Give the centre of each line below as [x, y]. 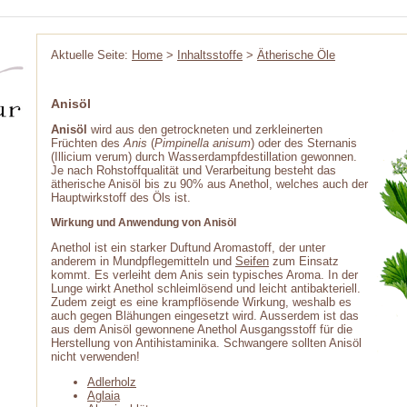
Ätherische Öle [296, 55]
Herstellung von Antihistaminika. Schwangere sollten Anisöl [206, 343]
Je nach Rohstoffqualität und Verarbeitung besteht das [194, 170]
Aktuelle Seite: [91, 55]
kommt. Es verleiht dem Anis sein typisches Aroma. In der [204, 275]
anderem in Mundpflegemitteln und [143, 261]
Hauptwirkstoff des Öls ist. [121, 198]
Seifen [252, 261]
